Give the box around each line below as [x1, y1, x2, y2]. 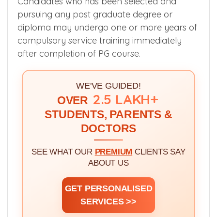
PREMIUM [94, 147, 133, 157]
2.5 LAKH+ [92, 91, 159, 108]
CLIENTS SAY [132, 147, 186, 157]
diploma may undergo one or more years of [17, 22, 197, 33]
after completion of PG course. [17, 48, 140, 60]
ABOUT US [88, 158, 129, 168]
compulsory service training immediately [17, 35, 182, 46]
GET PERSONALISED [64, 184, 153, 194]
